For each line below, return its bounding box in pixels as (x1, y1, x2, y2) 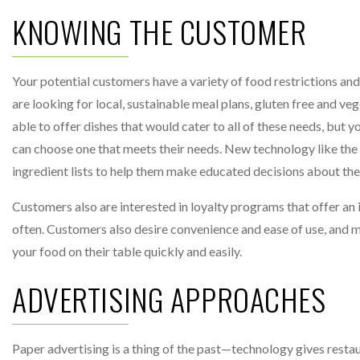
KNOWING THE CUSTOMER (12, 9, 307, 54)
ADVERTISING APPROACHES (12, 276, 326, 321)
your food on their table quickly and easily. (12, 243, 242, 259)
